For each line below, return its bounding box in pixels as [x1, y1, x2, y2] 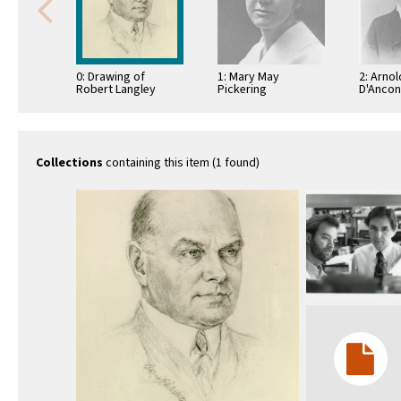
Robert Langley [76, 81, 156, 99]
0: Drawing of [76, 68, 145, 87]
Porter [76, 93, 110, 112]
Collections [36, 154, 103, 173]
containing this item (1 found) [103, 154, 260, 173]
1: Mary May [218, 68, 279, 87]
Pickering [218, 81, 267, 99]
